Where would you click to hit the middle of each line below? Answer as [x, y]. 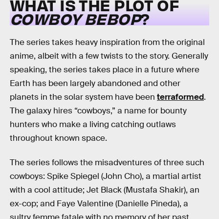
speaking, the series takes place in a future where [105, 70]
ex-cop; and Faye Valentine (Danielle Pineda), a [99, 204]
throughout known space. [58, 138]
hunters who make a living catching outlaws [93, 125]
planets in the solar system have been [83, 97]
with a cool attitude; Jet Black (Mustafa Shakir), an [105, 190]
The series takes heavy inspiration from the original [107, 43]
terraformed [180, 97]
